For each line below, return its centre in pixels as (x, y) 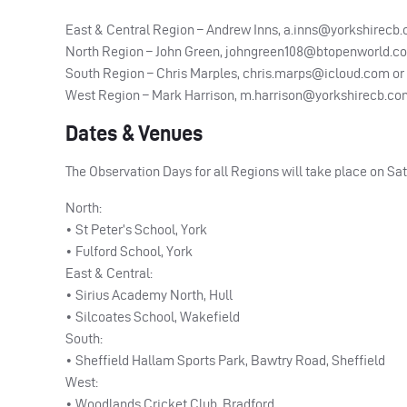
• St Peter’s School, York (136, 229)
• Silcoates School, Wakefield (153, 316)
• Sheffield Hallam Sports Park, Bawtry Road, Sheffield (225, 360)
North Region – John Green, (145, 51)
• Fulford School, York (129, 251)
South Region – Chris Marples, (154, 73)
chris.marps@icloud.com (316, 73)
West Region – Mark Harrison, (153, 94)
